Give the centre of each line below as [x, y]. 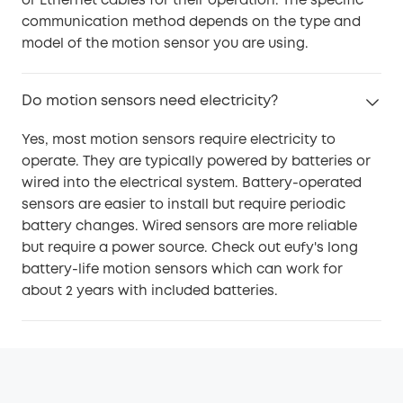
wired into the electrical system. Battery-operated [192, 183]
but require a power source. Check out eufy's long [190, 248]
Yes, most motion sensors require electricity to [179, 140]
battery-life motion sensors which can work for [182, 269]
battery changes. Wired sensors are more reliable [189, 226]
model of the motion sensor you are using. [165, 44]
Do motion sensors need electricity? [150, 101]
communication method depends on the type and [191, 22]
